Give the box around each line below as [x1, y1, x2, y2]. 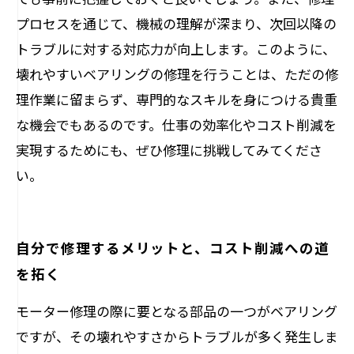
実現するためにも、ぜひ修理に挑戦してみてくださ [16, 140, 322, 160]
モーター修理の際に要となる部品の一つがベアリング [16, 301, 337, 321]
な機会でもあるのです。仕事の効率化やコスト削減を [16, 115, 337, 134]
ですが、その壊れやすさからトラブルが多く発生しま [16, 326, 338, 346]
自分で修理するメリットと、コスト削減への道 [16, 237, 330, 258]
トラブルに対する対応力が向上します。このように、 [16, 39, 336, 58]
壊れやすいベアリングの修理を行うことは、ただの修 [16, 64, 338, 84]
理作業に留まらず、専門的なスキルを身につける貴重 [16, 89, 337, 109]
